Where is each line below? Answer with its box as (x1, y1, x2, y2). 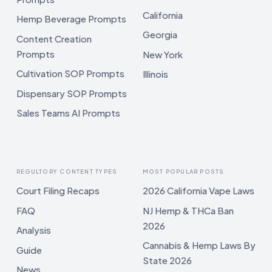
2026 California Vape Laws (142, 185, 254, 197)
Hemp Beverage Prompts (16, 13, 126, 25)
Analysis (16, 224, 51, 236)
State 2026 (142, 254, 192, 267)
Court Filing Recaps (16, 185, 100, 197)
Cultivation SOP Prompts (16, 67, 124, 80)
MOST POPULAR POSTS (142, 168, 225, 175)
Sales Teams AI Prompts (16, 107, 120, 119)
